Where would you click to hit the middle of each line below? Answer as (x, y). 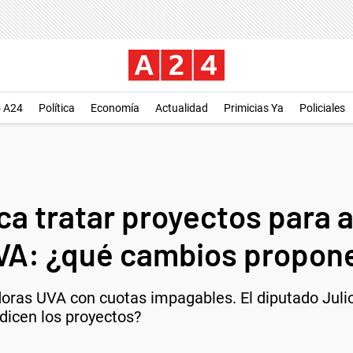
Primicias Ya (254, 108)
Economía (115, 108)
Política (57, 108)
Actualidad (182, 108)
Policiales (322, 108)
